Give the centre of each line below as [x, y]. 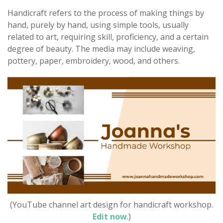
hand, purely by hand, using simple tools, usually [98, 25]
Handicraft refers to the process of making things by [106, 13]
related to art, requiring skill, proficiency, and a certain [108, 37]
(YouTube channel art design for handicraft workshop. [111, 204]
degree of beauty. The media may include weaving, [101, 49]
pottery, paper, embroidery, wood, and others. [94, 60]
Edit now [110, 216]
